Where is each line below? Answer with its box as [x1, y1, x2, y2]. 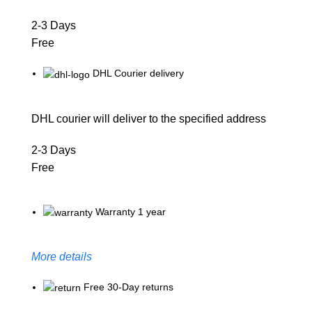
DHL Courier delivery [93, 68, 184, 79]
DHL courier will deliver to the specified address [31, 112, 266, 125]
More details [31, 250, 92, 263]
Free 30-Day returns [84, 281, 173, 292]
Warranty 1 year [95, 205, 166, 217]
